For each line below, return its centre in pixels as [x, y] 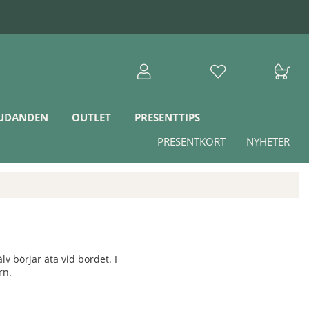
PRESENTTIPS [167, 117]
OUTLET [91, 117]
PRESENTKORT [191, 141]
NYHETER [268, 141]
